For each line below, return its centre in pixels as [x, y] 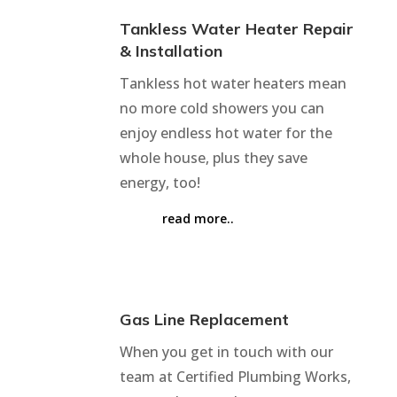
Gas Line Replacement [204, 319]
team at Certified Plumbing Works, [235, 376]
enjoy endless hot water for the [226, 132]
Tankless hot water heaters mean [233, 83]
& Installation [171, 51]
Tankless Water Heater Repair [236, 28]
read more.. [198, 218]
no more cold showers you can [222, 108]
